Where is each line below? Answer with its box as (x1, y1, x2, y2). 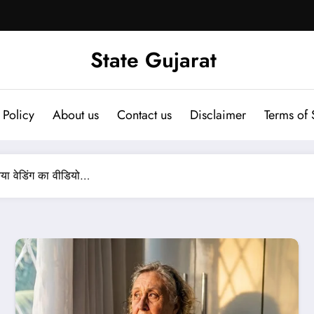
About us (52, 105, 99, 124)
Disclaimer (189, 105, 246, 124)
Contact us (116, 105, 172, 124)
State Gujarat (90, 44, 217, 75)
